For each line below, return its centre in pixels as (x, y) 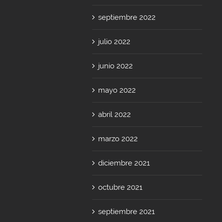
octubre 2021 (120, 187)
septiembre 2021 (127, 211)
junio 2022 (116, 66)
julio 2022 (114, 41)
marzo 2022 (118, 139)
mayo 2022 (117, 90)
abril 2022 (115, 114)
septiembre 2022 (127, 17)
